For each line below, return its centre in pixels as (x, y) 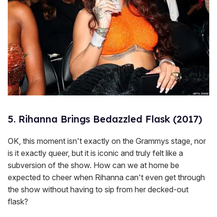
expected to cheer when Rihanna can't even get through (106, 177)
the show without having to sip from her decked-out (98, 189)
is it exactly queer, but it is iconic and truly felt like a (95, 153)
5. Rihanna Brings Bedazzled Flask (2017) (105, 119)
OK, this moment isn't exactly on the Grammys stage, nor (107, 141)
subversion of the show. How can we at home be (93, 165)
